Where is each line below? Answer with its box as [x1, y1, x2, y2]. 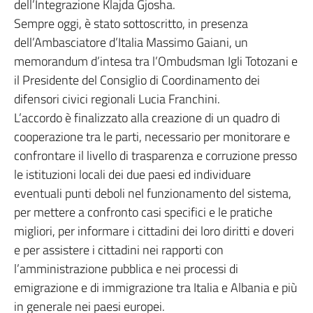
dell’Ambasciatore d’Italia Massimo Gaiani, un [14, 33, 248, 52]
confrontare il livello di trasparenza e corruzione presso [14, 146, 297, 165]
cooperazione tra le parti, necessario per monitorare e [14, 127, 290, 146]
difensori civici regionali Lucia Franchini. [14, 89, 220, 108]
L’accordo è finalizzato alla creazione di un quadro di [14, 108, 280, 127]
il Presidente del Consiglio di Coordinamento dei [14, 71, 260, 89]
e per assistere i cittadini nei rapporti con [14, 240, 224, 259]
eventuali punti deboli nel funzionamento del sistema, [14, 184, 291, 203]
